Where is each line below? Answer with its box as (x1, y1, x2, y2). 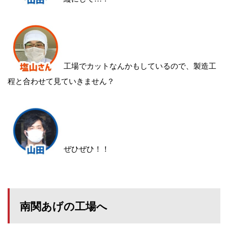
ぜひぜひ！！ (64, 142, 109, 154)
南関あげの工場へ (20, 197, 107, 214)
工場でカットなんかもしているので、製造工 (64, 60, 216, 71)
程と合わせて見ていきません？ (8, 75, 115, 87)
